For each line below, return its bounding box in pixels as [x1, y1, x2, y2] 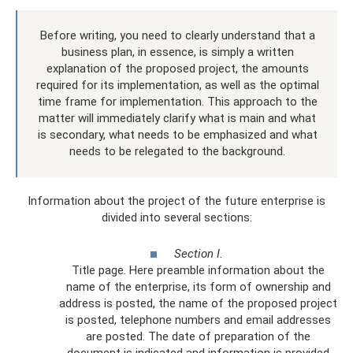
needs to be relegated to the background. [69, 143, 285, 158]
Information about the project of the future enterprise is [28, 193, 325, 208]
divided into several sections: [101, 210, 252, 225]
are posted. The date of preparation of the [86, 329, 310, 344]
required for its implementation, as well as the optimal [35, 77, 319, 92]
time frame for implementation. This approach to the [37, 94, 318, 109]
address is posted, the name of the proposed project [59, 296, 337, 310]
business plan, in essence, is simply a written [61, 44, 294, 59]
